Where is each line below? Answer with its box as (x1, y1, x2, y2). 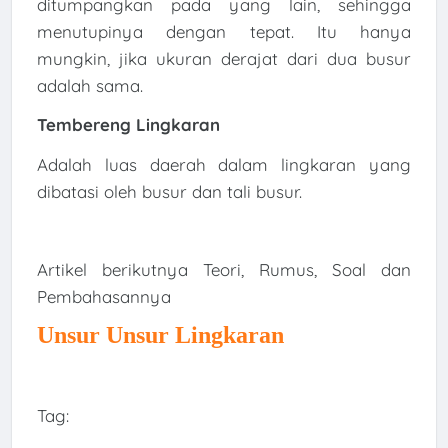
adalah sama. (36, 74, 143, 96)
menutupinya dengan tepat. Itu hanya (36, 20, 412, 42)
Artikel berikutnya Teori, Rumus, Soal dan (36, 259, 412, 281)
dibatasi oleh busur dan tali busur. (36, 180, 302, 202)
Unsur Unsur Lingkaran (36, 322, 284, 349)
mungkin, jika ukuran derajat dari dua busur (36, 47, 412, 69)
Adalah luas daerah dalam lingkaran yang (36, 153, 412, 175)
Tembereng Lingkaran (36, 114, 225, 136)
